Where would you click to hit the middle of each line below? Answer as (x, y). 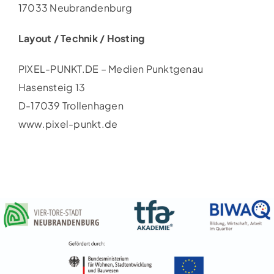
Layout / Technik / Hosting (81, 38)
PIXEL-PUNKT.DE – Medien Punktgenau (111, 68)
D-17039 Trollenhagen (71, 105)
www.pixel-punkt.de (68, 124)
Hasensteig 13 (52, 87)
